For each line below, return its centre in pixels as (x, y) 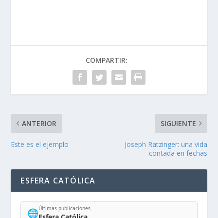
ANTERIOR (39, 123)
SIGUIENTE (178, 123)
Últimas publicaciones (65, 209)
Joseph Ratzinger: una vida (166, 144)
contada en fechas (178, 153)
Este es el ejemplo (40, 144)
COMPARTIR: (107, 60)
